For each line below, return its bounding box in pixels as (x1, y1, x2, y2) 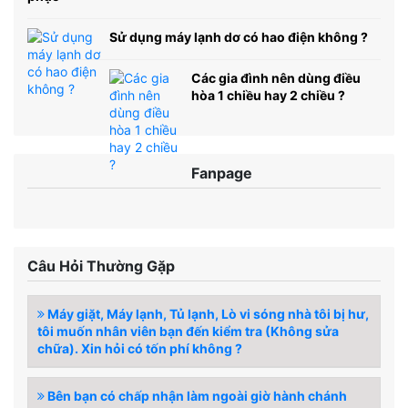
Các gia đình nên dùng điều (191, 70, 361, 87)
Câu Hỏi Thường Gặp (27, 257, 175, 276)
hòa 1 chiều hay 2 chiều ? (191, 87, 345, 104)
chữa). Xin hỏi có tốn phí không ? (37, 341, 242, 357)
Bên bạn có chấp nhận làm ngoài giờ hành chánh (45, 388, 347, 404)
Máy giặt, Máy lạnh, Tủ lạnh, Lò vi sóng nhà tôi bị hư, (45, 306, 369, 322)
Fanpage (191, 164, 252, 183)
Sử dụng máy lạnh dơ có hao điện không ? (109, 29, 368, 46)
